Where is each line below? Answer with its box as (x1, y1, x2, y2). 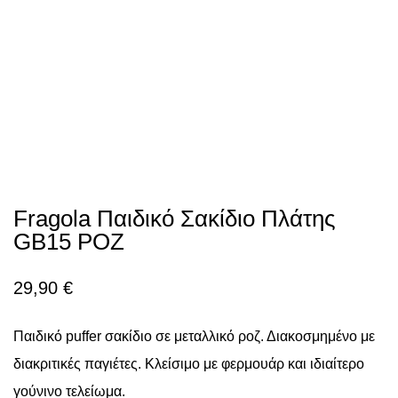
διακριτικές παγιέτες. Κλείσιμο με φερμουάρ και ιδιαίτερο (13, 356, 364, 372)
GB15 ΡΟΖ (13, 228, 124, 256)
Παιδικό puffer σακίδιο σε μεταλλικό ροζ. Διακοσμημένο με (13, 329, 375, 345)
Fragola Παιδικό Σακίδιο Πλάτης (13, 205, 336, 233)
